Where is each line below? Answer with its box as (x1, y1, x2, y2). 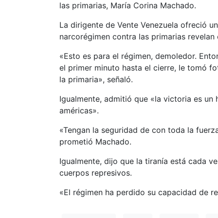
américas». (59, 106, 99, 116)
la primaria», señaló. (59, 74, 133, 85)
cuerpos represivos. (59, 168, 132, 178)
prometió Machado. (59, 137, 131, 147)
